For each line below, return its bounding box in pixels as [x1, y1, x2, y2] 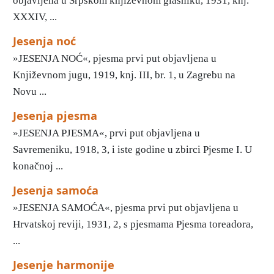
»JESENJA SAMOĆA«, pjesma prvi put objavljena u [13, 201, 239, 213]
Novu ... [13, 85, 46, 97]
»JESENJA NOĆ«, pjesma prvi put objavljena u [13, 52, 217, 64]
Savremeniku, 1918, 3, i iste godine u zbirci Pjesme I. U [13, 143, 252, 155]
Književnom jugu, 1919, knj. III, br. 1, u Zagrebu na [13, 68, 235, 81]
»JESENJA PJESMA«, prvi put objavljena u [13, 127, 200, 139]
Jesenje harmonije [13, 257, 114, 272]
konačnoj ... [13, 160, 63, 172]
